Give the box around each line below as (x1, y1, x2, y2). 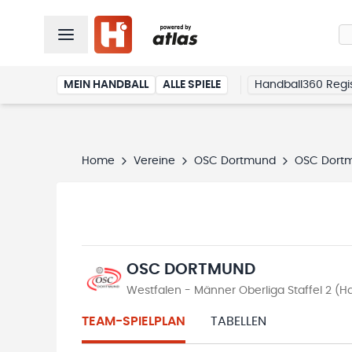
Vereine (134, 156, 175, 167)
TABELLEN (211, 315, 266, 328)
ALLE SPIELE (163, 79, 221, 90)
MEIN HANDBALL (64, 79, 148, 90)
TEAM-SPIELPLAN (82, 315, 185, 328)
